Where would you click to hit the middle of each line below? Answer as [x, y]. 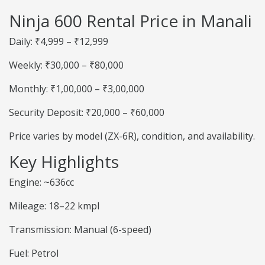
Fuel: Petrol [34, 253]
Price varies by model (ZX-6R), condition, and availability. [132, 136]
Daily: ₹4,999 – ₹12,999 [59, 42]
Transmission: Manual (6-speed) [80, 230]
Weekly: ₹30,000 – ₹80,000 [66, 65]
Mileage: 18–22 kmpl [54, 206]
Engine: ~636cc [41, 182]
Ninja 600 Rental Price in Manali [130, 21]
